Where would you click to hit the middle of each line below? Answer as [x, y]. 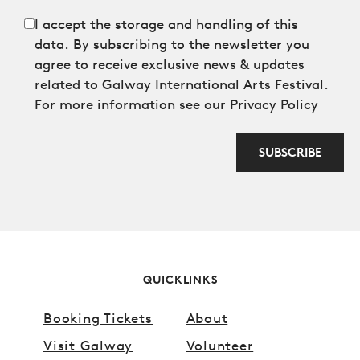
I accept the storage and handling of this [166, 24]
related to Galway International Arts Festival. [182, 84]
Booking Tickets [98, 318]
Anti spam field [65, 191]
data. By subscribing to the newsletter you [172, 44]
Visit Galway [88, 346]
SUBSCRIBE [290, 153]
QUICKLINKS [180, 280]
